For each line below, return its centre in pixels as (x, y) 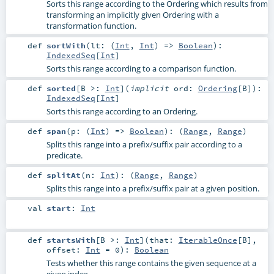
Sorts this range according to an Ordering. (122, 111)
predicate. (64, 155)
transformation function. (91, 25)
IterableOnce (208, 240)
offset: (66, 250)
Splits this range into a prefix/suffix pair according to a (144, 144)
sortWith (66, 45)
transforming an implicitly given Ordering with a (132, 14)
